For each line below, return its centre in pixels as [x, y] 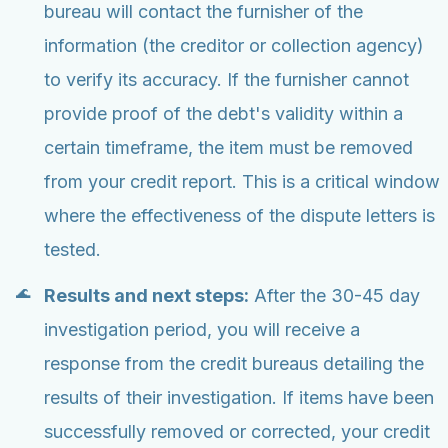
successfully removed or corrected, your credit [237, 432]
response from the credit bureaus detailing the [234, 364]
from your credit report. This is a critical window [242, 182]
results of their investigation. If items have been [239, 398]
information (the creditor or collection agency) [234, 46]
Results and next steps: [146, 296]
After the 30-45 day [334, 296]
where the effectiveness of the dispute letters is [239, 216]
